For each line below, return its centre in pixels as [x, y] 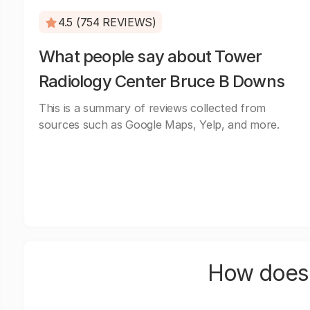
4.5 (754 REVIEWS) [107, 22]
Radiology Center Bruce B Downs [162, 81]
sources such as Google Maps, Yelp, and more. [159, 125]
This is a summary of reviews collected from [153, 108]
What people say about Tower [151, 56]
